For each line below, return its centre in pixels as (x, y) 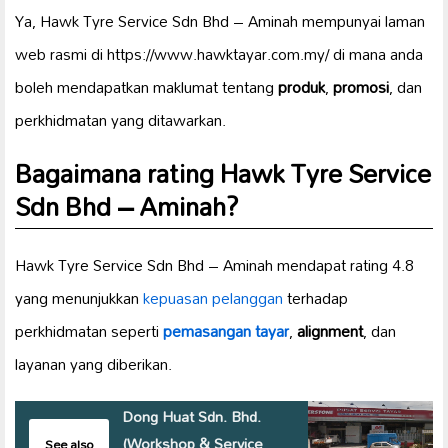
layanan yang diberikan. (93, 364)
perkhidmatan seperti (89, 331)
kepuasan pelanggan (213, 298)
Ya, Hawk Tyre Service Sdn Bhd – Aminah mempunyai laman (220, 21)
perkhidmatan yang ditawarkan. (120, 120)
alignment (330, 331)
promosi (361, 87)
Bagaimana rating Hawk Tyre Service (223, 173)
